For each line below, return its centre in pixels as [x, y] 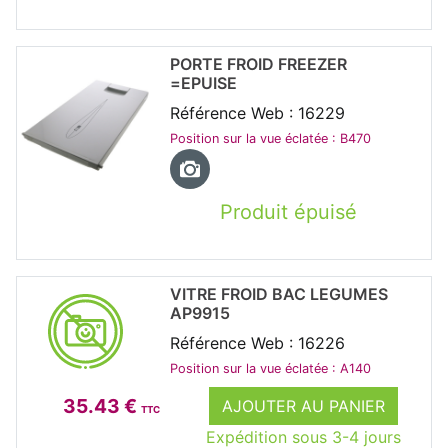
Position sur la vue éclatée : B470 [270, 138]
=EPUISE [203, 82]
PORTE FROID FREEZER [258, 63]
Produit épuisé [288, 211]
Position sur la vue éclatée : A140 [270, 368]
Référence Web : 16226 [257, 342]
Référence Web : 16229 [257, 112]
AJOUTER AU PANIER [303, 405]
